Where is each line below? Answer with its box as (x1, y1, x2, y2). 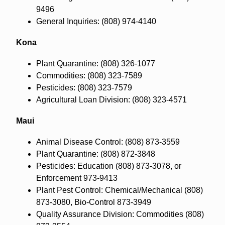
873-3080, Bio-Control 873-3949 (36, 197, 151, 206)
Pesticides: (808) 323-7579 (36, 83, 132, 92)
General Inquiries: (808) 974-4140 (36, 17, 156, 26)
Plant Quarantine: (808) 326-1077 (36, 59, 155, 68)
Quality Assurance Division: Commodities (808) (36, 209, 204, 218)
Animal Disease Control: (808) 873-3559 (36, 137, 180, 146)
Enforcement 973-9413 (36, 173, 118, 182)
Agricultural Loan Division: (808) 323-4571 (36, 95, 187, 104)
